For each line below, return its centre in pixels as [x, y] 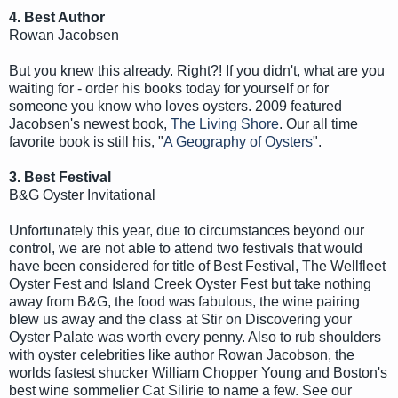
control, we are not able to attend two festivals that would [186, 248]
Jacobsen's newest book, [90, 123]
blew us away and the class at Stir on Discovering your [180, 319]
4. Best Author [57, 17]
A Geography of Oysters [238, 141]
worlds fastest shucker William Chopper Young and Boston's [198, 372]
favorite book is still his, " [86, 141]
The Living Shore [225, 123]
